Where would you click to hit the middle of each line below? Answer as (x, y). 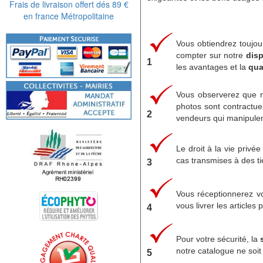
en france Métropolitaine (69, 16)
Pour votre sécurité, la (218, 239)
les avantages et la (212, 67)
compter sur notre (211, 55)
